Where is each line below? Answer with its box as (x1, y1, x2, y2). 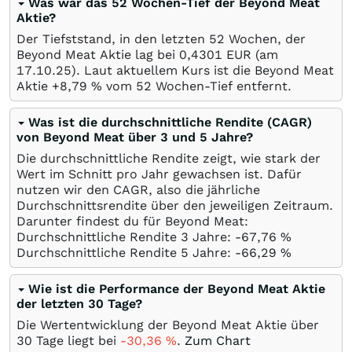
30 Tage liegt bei (16, 332, 120, 348)
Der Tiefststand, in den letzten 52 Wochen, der (16, 31, 306, 46)
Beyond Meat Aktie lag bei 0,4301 (16, 46, 222, 62)
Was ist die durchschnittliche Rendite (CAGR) (28, 114, 312, 130)
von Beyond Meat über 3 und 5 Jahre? (16, 129, 253, 145)
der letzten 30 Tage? (16, 295, 142, 311)
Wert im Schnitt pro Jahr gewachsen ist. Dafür (16, 166, 302, 181)
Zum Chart (185, 332, 251, 348)
